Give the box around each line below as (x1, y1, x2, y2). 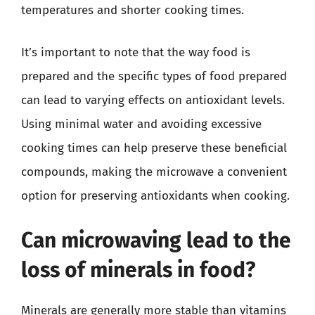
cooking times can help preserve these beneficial (21, 140, 287, 155)
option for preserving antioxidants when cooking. (21, 188, 290, 203)
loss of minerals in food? (21, 257, 255, 283)
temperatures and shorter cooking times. (21, 3, 244, 18)
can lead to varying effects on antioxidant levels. (21, 92, 285, 108)
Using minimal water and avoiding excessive (21, 116, 262, 131)
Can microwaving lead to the (21, 228, 291, 253)
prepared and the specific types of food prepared (21, 68, 287, 84)
